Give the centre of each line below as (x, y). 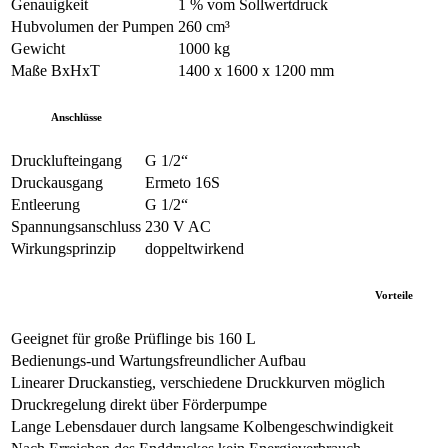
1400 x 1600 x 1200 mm (256, 70)
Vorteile (394, 294)
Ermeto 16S (182, 182)
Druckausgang (57, 182)
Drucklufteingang (66, 160)
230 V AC (178, 226)
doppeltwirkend (194, 248)
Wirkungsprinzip (63, 248)
